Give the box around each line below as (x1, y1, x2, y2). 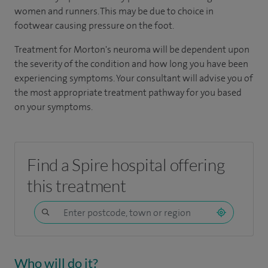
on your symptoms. (14, 100, 93, 113)
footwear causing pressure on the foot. (14, 19, 174, 32)
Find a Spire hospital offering (27, 154, 225, 175)
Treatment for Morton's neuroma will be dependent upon (14, 43, 249, 56)
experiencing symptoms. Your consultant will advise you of (14, 72, 253, 84)
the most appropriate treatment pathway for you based (14, 86, 242, 99)
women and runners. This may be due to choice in (14, 5, 214, 17)
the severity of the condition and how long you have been (14, 57, 248, 70)
